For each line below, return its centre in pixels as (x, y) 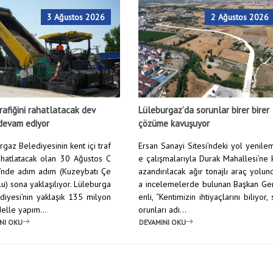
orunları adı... (163, 210)
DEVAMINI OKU (163, 222)
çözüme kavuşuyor (174, 123)
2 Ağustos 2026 (240, 17)
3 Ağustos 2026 (76, 17)
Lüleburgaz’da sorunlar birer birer (204, 110)
